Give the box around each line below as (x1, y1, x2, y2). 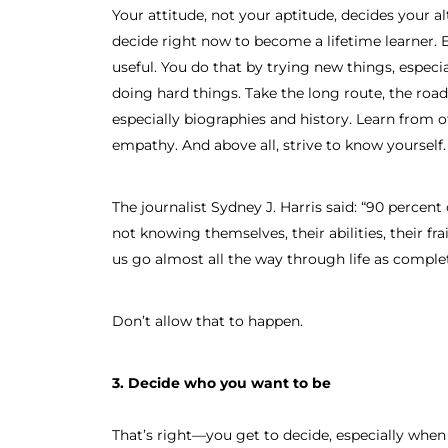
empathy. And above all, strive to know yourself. (112, 135, 446, 154)
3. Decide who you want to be (112, 373, 331, 392)
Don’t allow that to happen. (112, 311, 303, 330)
